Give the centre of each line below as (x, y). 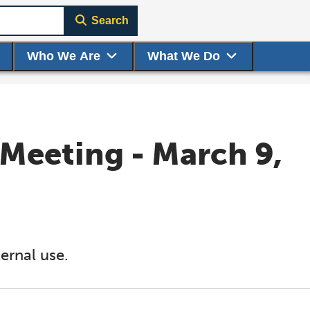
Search (110, 20)
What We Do (183, 56)
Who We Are (63, 56)
